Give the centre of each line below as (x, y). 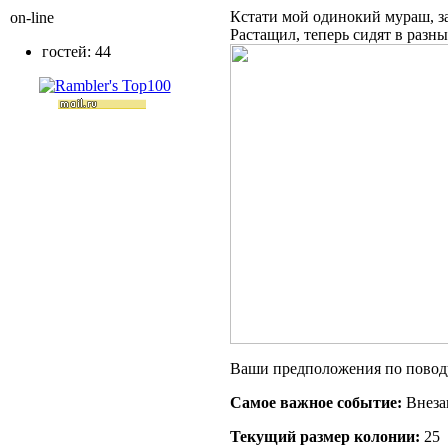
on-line (32, 17)
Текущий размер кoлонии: (325, 436)
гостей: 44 (76, 51)
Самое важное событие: (316, 402)
